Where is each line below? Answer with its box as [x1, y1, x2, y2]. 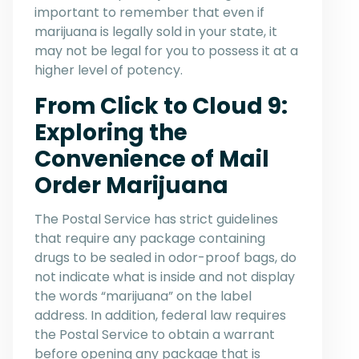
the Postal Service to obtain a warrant [34, 325, 275, 345]
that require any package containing [34, 229, 265, 248]
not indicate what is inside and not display [34, 268, 295, 287]
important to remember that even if [34, 3, 264, 22]
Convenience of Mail [34, 143, 269, 175]
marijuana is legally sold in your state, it [34, 22, 277, 42]
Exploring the [34, 117, 188, 149]
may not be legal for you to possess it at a [34, 42, 298, 61]
